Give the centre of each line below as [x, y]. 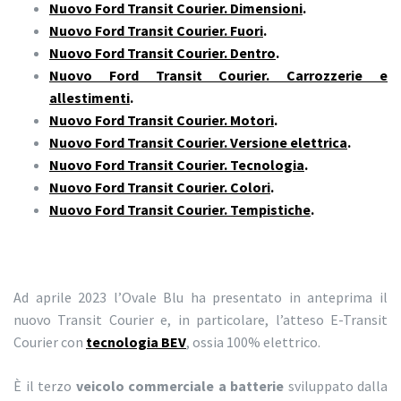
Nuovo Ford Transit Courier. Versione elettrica [198, 143]
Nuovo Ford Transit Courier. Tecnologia [177, 165]
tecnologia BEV [136, 342]
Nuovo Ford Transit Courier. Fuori [156, 31]
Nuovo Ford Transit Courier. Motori [162, 120]
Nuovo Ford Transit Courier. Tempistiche [180, 210]
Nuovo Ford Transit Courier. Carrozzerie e [218, 76]
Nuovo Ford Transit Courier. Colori [160, 188]
